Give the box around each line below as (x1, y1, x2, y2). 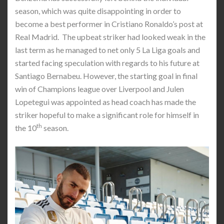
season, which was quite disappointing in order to (15, 6, 181, 15)
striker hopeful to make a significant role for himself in (15, 110, 199, 119)
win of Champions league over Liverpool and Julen (15, 84, 184, 93)
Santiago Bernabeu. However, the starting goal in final (15, 71, 197, 80)
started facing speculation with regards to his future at (15, 58, 199, 67)
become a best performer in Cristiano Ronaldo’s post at (15, 19, 203, 28)
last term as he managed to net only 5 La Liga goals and (15, 45, 200, 54)
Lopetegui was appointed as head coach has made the (15, 97, 196, 106)
